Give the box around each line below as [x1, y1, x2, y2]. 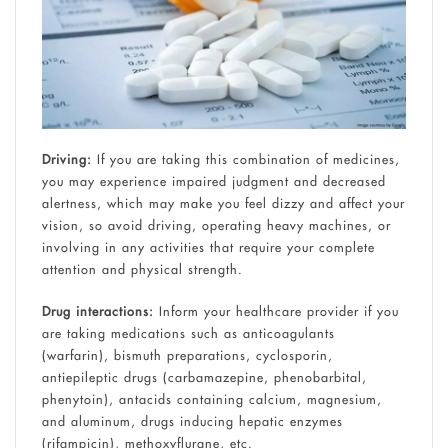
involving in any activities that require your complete [41, 239, 375, 256]
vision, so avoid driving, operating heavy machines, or [41, 217, 391, 234]
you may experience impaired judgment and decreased [41, 173, 386, 190]
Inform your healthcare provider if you [158, 302, 399, 319]
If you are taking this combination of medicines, [96, 151, 400, 168]
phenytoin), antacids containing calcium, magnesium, [41, 390, 382, 407]
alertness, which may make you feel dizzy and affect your [41, 195, 405, 212]
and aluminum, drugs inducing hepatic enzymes [41, 412, 343, 429]
